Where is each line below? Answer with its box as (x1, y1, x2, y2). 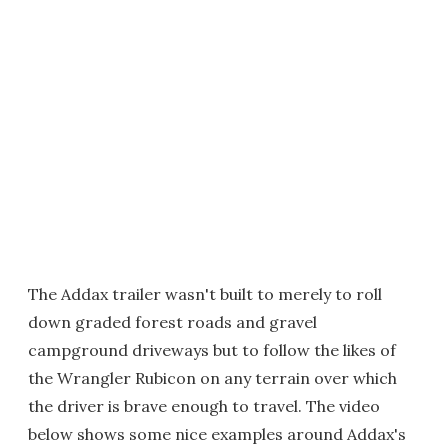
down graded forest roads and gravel (28, 311, 317, 332)
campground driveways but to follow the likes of (28, 339, 396, 360)
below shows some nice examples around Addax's (28, 423, 406, 444)
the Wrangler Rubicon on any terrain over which (28, 367, 397, 388)
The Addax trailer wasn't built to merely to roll (28, 283, 382, 304)
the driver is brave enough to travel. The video (28, 395, 380, 416)
